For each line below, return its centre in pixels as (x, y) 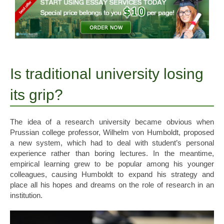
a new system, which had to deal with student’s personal (112, 143)
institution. (26, 195)
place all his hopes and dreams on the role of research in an (112, 185)
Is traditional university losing (107, 74)
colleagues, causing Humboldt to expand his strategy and (112, 174)
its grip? (36, 95)
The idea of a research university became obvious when (112, 122)
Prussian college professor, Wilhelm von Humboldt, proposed (112, 132)
